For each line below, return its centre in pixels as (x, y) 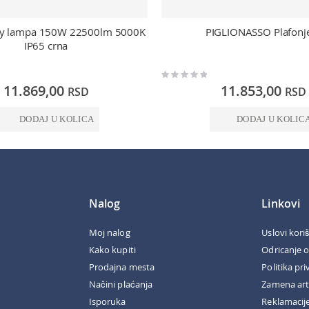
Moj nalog (110, 232)
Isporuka (108, 301)
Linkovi (281, 203)
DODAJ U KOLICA (57, 119)
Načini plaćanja (121, 284)
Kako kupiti (112, 249)
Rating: (172, 73)
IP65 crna (46, 46)
